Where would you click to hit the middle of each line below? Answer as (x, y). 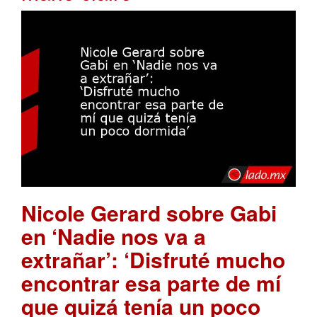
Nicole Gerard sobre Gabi (149, 213)
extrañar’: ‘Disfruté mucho (153, 260)
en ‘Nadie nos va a (114, 236)
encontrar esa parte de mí (151, 283)
